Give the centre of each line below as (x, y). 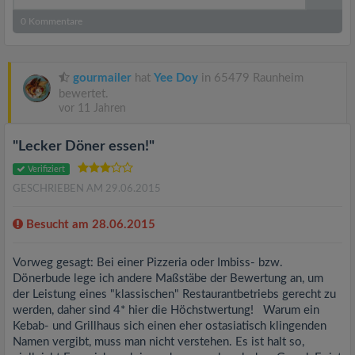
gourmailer (102, 78)
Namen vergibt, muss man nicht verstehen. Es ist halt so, (158, 342)
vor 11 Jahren (92, 109)
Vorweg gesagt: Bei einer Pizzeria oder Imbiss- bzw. (148, 263)
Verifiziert (46, 169)
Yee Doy (176, 78)
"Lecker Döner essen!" (84, 147)
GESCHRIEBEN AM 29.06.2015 (87, 189)
